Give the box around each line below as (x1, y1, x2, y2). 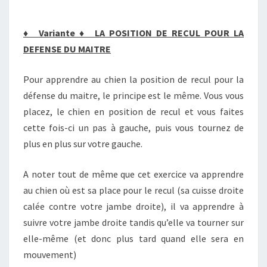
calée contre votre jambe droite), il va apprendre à (23, 200, 244, 212)
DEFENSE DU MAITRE (23, 43, 111, 55)
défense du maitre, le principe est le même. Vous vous (23, 89, 244, 101)
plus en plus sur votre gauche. (23, 138, 142, 150)
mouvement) (23, 249, 76, 260)
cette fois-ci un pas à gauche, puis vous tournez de (23, 122, 244, 133)
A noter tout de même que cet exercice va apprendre (23, 168, 244, 180)
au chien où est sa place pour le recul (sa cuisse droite (23, 184, 244, 196)
